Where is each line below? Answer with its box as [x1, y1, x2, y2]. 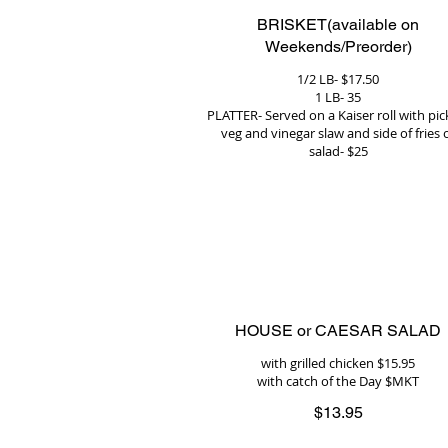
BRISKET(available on [257, 15, 419, 34]
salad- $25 [308, 142, 368, 160]
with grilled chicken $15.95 [261, 354, 415, 372]
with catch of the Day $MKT [257, 372, 419, 390]
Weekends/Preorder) [264, 37, 412, 56]
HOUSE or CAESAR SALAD [235, 321, 441, 340]
